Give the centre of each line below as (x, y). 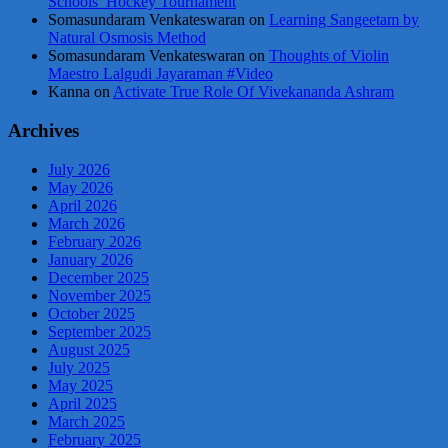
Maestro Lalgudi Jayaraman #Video (160, 74)
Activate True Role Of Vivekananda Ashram (253, 92)
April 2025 (82, 403)
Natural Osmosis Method (127, 38)
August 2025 (89, 349)
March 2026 (86, 223)
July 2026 (79, 169)
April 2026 (82, 205)
